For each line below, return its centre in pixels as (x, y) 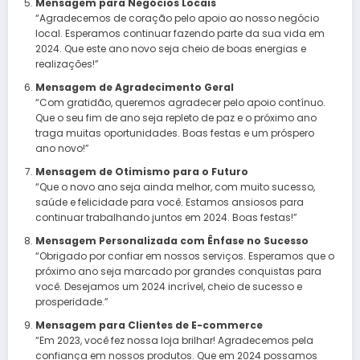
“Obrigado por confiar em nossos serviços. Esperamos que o (184, 256)
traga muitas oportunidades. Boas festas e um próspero (174, 133)
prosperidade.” (72, 301)
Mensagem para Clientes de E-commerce (149, 325)
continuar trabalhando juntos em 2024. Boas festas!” (166, 217)
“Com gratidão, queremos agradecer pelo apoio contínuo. (180, 102)
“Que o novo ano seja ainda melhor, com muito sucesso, (175, 186)
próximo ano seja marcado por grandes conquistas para (178, 271)
